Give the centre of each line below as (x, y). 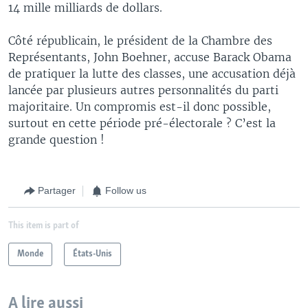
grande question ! (56, 139)
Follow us (126, 190)
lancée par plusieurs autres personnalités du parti (143, 90)
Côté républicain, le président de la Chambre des (140, 40)
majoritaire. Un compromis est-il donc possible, (140, 106)
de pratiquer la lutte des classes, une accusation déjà (152, 73)
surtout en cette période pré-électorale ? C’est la (142, 123)
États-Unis (92, 254)
